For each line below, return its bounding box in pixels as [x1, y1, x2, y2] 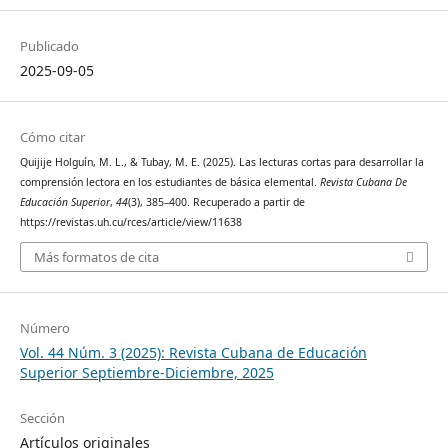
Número [19, 319, 70, 338]
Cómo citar [19, 127, 85, 146]
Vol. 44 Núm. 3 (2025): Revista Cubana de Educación [19, 343, 367, 363]
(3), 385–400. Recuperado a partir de [127, 194, 305, 209]
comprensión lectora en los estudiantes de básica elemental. [19, 174, 320, 189]
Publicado [19, 36, 79, 55]
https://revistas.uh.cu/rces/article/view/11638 [19, 214, 242, 229]
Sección [19, 409, 65, 428]
